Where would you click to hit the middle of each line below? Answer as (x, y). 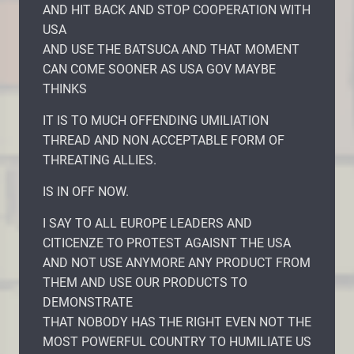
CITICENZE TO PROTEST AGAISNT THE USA (167, 243)
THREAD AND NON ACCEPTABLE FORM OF (164, 140)
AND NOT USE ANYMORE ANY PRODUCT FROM (177, 262)
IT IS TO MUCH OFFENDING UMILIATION (156, 120)
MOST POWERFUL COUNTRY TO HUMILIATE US (177, 341)
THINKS (65, 88)
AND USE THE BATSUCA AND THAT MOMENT (171, 49)
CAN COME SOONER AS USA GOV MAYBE (159, 69)
